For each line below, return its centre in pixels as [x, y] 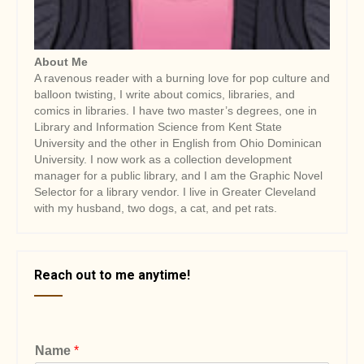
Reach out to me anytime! [112, 275]
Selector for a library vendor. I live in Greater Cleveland [175, 192]
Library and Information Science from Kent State [158, 127]
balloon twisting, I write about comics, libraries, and [165, 94]
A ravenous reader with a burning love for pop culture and [182, 78]
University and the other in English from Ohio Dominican [178, 143]
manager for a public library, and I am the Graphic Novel [178, 175]
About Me [61, 62]
